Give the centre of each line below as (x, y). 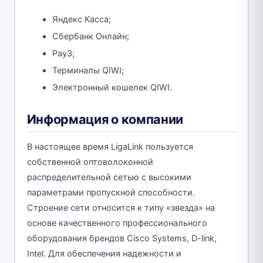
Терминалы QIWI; (88, 71)
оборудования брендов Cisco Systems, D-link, (122, 239)
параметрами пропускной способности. (111, 193)
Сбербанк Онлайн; (91, 37)
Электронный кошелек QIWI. (112, 88)
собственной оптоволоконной (90, 162)
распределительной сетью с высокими (109, 178)
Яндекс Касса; (82, 20)
